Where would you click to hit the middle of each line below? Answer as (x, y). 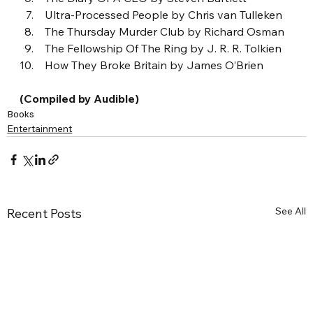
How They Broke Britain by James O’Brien (154, 65)
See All (290, 211)
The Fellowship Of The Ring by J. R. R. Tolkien (163, 48)
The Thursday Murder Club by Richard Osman (165, 31)
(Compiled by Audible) (80, 98)
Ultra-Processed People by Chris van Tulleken (164, 14)
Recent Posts (45, 213)
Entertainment (40, 128)
